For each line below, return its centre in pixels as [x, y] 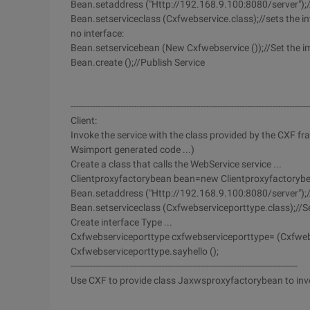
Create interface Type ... [121, 222]
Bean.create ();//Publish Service [138, 62]
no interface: [97, 33]
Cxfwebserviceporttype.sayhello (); [145, 251]
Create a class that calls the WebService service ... [176, 164]
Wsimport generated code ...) [133, 149]
